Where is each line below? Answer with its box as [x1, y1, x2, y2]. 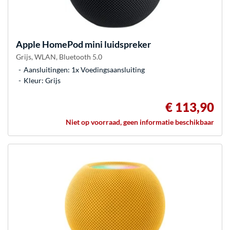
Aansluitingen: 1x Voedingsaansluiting [24, 65, 145, 74]
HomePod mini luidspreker [41, 38, 151, 50]
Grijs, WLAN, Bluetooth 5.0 [16, 52, 102, 61]
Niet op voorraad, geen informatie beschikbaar [66, 117, 214, 126]
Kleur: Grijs [24, 75, 61, 85]
